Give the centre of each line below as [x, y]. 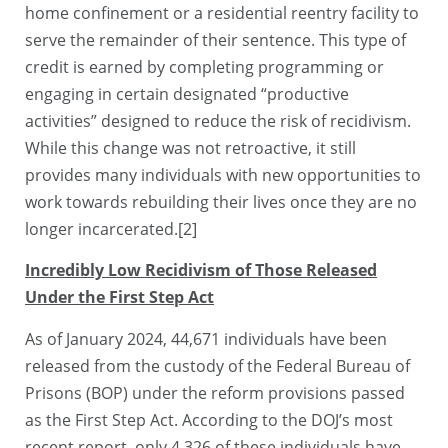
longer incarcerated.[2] [111, 228]
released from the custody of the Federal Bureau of [217, 365]
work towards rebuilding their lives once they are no [221, 201]
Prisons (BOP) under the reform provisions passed [215, 392]
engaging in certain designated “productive [187, 93]
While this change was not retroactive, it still [190, 147]
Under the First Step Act [119, 297]
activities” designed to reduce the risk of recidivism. [218, 120]
